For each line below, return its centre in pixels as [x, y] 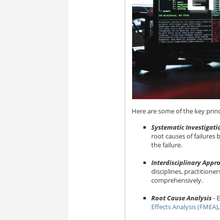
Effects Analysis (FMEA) [184, 207]
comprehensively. [177, 180]
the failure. [166, 145]
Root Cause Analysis [181, 198]
